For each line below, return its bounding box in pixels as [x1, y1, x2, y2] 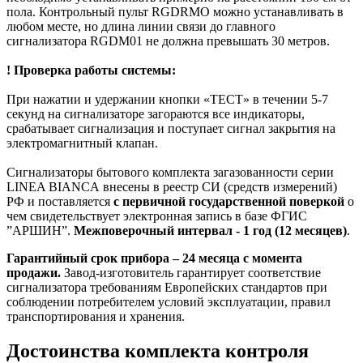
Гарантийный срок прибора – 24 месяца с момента [6, 251, 302, 266]
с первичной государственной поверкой [113, 194, 344, 209]
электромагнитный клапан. [6, 136, 158, 151]
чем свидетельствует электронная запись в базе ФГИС [6, 209, 307, 224]
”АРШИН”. [6, 224, 74, 238]
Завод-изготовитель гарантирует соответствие [61, 266, 321, 280]
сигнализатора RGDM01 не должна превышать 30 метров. [6, 34, 330, 49]
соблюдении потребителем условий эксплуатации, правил [6, 295, 331, 310]
